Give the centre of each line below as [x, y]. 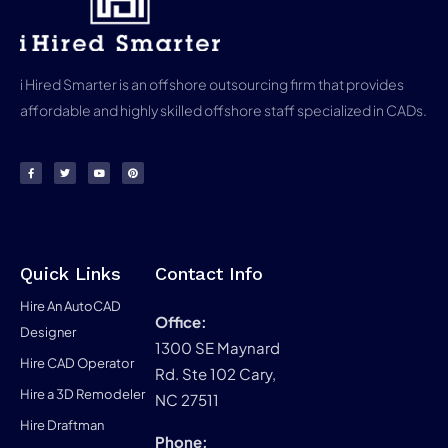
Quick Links [70, 273]
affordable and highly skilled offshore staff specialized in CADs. [223, 109]
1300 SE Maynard [217, 347]
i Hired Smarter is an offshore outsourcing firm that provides [212, 83]
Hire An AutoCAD [70, 305]
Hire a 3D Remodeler [82, 393]
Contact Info [208, 273]
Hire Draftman [62, 424]
